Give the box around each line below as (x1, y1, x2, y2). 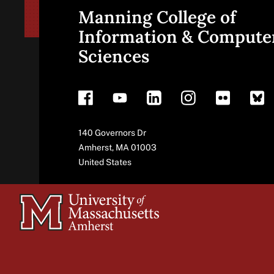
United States (78, 157, 131, 167)
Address (78, 118, 125, 133)
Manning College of (78, 6, 236, 28)
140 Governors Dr (78, 128, 146, 138)
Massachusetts (20, 238, 79, 248)
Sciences (78, 45, 149, 67)
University (20, 199, 58, 209)
